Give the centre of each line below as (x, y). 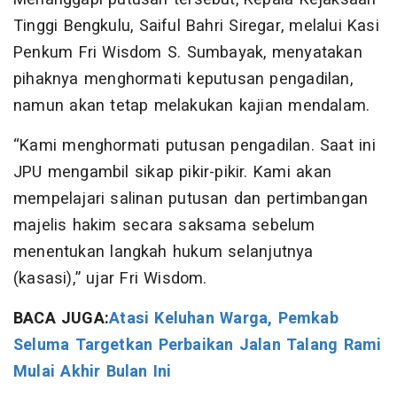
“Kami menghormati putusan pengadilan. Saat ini (195, 146)
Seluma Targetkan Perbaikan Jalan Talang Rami (198, 346)
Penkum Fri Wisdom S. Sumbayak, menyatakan (188, 53)
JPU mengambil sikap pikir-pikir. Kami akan (172, 173)
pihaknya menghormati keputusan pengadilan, (183, 80)
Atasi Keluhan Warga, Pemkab (224, 319)
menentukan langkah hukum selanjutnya (163, 253)
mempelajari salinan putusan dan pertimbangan (191, 199)
